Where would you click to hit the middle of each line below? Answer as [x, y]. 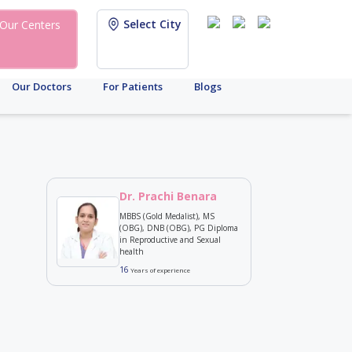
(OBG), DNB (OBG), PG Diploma [178, 228]
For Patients [133, 86]
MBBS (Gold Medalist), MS [167, 216]
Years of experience [159, 270]
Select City [152, 24]
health [131, 251]
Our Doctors [42, 86]
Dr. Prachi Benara [168, 196]
